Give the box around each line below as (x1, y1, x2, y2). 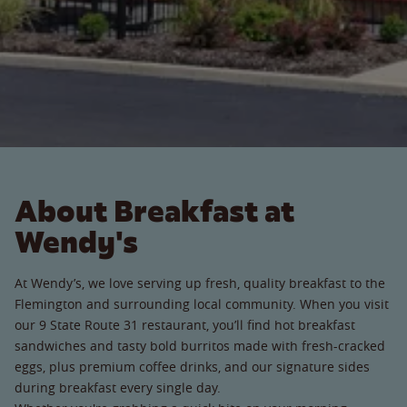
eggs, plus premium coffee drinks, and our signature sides (15, 357, 370, 375)
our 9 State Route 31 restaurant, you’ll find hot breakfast (15, 315, 355, 333)
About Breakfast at (15, 191, 294, 231)
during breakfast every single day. (15, 378, 235, 396)
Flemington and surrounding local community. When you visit (15, 294, 389, 313)
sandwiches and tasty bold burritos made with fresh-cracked (15, 336, 385, 354)
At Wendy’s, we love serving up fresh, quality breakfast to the (15, 273, 385, 292)
